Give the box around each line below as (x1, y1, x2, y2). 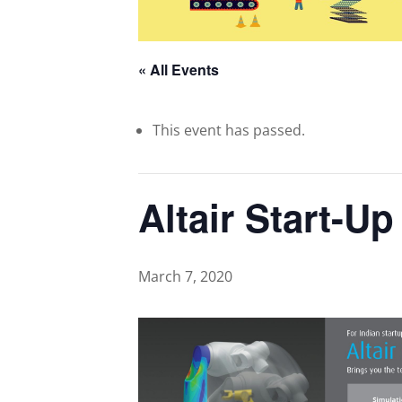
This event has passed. (153, 119, 306, 140)
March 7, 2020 (138, 266, 233, 286)
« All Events (138, 58, 220, 80)
